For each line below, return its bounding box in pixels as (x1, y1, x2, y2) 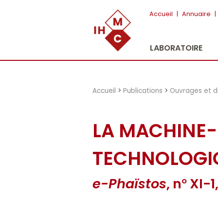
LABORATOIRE (150, 42, 202, 54)
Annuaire (182, 10, 211, 18)
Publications (123, 86, 163, 95)
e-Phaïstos (92, 174, 167, 193)
